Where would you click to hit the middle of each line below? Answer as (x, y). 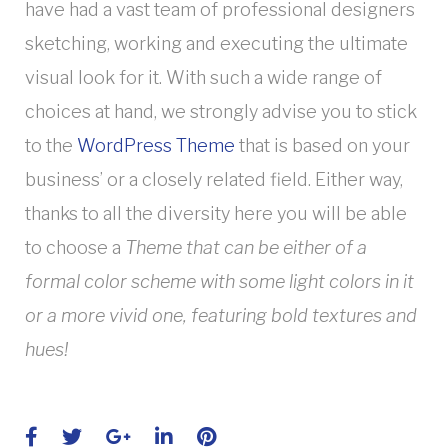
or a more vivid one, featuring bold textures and (221, 315)
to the (51, 145)
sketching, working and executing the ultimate (216, 43)
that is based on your (322, 145)
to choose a (75, 247)
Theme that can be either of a (246, 247)
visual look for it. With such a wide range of (203, 77)
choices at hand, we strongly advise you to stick (221, 111)
